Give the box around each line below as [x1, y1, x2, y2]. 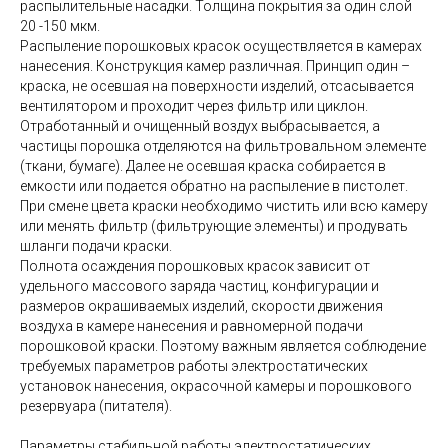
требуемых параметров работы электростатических [20, 357, 368, 374]
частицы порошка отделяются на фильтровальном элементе [20, 137, 426, 154]
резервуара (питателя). [20, 397, 172, 414]
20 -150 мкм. [20, 17, 100, 34]
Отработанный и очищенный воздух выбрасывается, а [20, 117, 380, 134]
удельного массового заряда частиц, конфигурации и [20, 277, 379, 294]
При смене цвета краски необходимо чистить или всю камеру [20, 197, 428, 214]
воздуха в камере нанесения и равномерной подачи [20, 317, 363, 334]
